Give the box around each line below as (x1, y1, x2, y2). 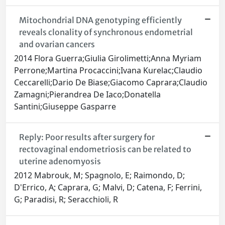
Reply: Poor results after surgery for (19, 132, 155, 143)
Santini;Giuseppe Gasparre (14, 101, 116, 113)
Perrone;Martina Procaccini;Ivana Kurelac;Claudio (14, 65, 202, 76)
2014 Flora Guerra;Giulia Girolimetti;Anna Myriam (14, 53, 201, 64)
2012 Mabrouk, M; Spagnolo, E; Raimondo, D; (14, 170, 185, 181)
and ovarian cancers (19, 39, 95, 50)
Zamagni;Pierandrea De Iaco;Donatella (14, 89, 161, 100)
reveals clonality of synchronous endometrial (19, 27, 193, 38)
